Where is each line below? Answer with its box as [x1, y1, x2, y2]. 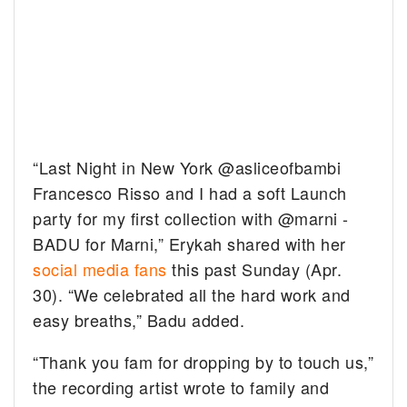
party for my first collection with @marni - [33, 206, 349, 231]
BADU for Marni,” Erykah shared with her [33, 232, 346, 256]
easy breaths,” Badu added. [33, 308, 245, 333]
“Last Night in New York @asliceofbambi [33, 155, 342, 180]
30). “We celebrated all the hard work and [33, 283, 351, 307]
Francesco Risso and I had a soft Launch [33, 181, 347, 205]
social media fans [33, 257, 167, 282]
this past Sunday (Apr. [166, 257, 342, 282]
